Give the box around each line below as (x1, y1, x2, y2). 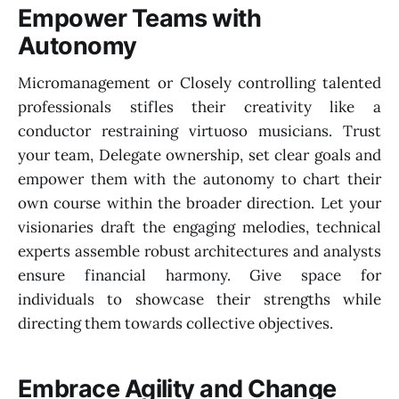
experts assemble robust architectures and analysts (18, 241, 381, 262)
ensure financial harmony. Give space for (18, 265, 381, 286)
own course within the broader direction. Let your (18, 193, 381, 214)
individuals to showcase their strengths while (18, 289, 381, 310)
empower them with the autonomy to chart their (18, 169, 381, 190)
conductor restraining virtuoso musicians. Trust (18, 121, 381, 142)
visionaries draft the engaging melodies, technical (18, 217, 381, 238)
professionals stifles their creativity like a (18, 97, 381, 118)
